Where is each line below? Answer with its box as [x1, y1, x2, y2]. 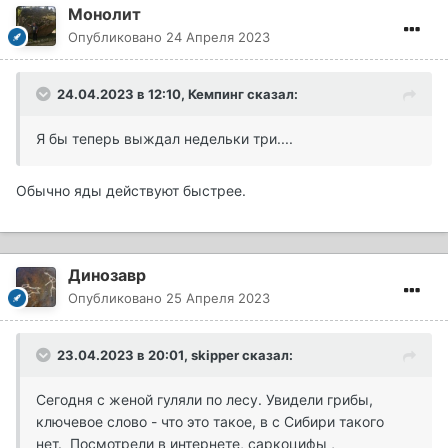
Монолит [68, 4, 141, 25]
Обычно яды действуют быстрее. [16, 182, 246, 200]
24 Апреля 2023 [166, 29, 270, 46]
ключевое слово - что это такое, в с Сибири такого [36, 413, 384, 431]
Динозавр [68, 265, 146, 286]
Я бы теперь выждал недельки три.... [36, 130, 293, 148]
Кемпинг [188, 86, 244, 103]
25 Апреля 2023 [166, 290, 270, 307]
